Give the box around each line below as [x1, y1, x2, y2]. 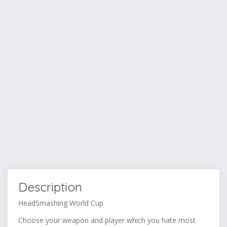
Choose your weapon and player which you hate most [18, 215, 196, 225]
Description [18, 179, 82, 195]
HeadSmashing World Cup [18, 198, 103, 208]
